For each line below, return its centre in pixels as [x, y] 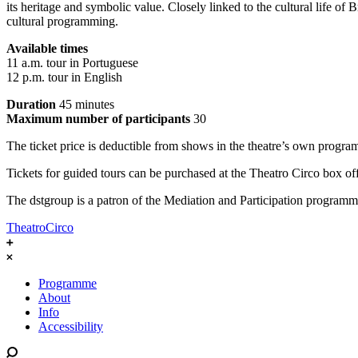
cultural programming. [62, 21]
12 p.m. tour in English [64, 77]
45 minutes [85, 104]
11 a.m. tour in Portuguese [72, 63]
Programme [68, 283]
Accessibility [71, 326]
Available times [47, 48]
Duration [31, 104]
